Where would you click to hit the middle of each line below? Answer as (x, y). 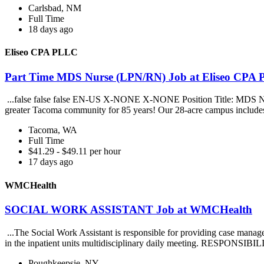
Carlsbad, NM (55, 8)
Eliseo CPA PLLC (41, 52)
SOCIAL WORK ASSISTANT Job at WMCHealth (128, 209)
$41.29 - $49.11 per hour (75, 151)
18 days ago (51, 29)
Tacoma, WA (53, 130)
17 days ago (51, 162)
